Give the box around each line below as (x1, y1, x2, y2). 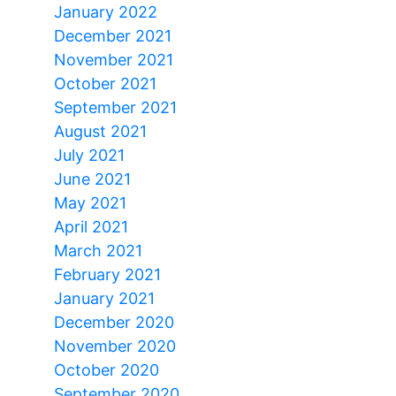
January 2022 (54, 2, 157, 21)
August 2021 (54, 121, 147, 141)
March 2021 (54, 240, 142, 260)
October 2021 (54, 73, 156, 93)
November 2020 (54, 336, 176, 355)
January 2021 (54, 288, 155, 308)
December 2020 (54, 312, 174, 331)
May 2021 (54, 193, 126, 212)
